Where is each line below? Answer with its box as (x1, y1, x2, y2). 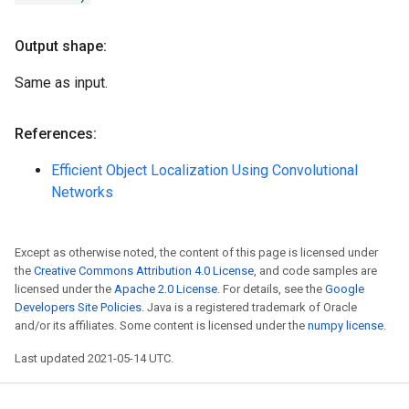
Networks (51, 184, 113, 201)
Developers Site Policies (15, 300, 142, 314)
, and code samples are (254, 264, 377, 278)
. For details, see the (217, 282, 325, 296)
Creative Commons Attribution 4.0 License (34, 264, 254, 278)
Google (325, 282, 364, 296)
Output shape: (15, 37, 107, 55)
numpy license (308, 319, 383, 332)
